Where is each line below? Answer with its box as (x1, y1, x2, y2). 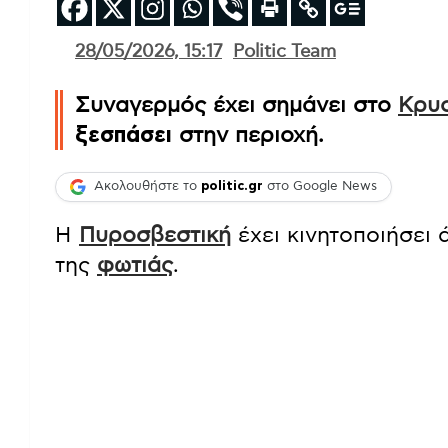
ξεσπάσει (75, 123, 172, 146)
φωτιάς (97, 253, 173, 276)
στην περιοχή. (172, 123, 324, 146)
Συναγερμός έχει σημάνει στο (75, 93, 398, 116)
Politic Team (233, 42, 336, 61)
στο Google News (263, 180, 377, 194)
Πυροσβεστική (79, 223, 231, 246)
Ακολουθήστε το (94, 180, 201, 194)
